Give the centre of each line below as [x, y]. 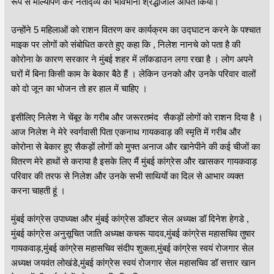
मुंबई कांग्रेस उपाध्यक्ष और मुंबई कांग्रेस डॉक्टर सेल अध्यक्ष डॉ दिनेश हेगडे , [130, 219]
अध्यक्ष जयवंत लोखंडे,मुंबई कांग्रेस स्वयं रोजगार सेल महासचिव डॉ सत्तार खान [133, 263]
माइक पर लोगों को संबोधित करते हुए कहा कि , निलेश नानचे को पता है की [125, 45]
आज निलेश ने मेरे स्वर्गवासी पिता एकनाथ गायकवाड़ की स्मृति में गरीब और [126, 131]
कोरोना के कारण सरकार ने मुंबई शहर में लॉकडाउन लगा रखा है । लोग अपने [132, 59]
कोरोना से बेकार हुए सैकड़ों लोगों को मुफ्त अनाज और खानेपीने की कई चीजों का [135, 146]
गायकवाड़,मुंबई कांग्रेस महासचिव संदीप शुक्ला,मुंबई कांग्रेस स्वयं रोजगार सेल [132, 248]
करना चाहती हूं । [38, 190]
